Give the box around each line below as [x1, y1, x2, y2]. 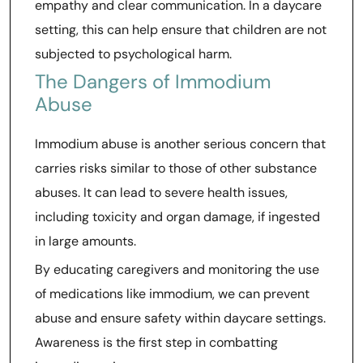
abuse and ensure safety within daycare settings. [35, 310, 326, 327]
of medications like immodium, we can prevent [35, 285, 310, 302]
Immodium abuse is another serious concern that [35, 135, 326, 152]
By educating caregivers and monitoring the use [35, 261, 319, 278]
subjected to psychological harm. [35, 45, 232, 62]
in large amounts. [35, 233, 136, 250]
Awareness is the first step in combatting [35, 334, 278, 351]
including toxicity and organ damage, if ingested [35, 208, 320, 225]
